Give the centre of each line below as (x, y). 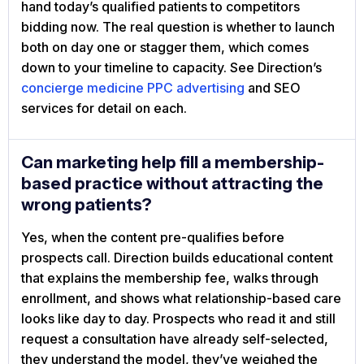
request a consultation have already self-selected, (175, 339)
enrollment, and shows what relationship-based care (181, 299)
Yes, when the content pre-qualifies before (153, 238)
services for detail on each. (104, 108)
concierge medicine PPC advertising (133, 88)
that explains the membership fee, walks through (170, 278)
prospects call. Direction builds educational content (177, 258)
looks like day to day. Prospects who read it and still (178, 319)
